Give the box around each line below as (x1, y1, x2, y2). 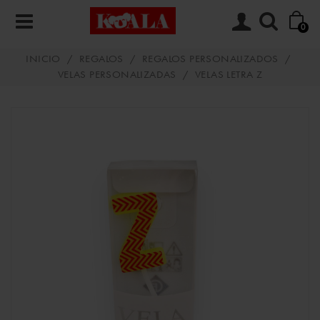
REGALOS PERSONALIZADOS (142, 54, 279, 65)
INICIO (26, 54, 61, 65)
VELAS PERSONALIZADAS (57, 70, 176, 81)
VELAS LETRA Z (195, 70, 263, 81)
